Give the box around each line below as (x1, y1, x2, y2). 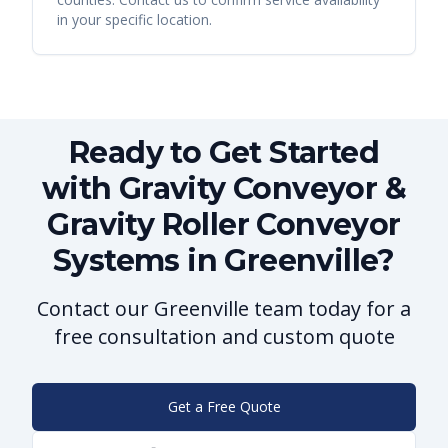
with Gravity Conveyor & (41, 170, 407, 208)
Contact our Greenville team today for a (37, 295, 411, 323)
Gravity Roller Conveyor (47, 206, 401, 244)
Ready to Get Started (69, 134, 379, 172)
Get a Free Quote (167, 397, 281, 417)
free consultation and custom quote (53, 323, 395, 351)
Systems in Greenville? (53, 242, 395, 280)
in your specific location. (57, 10, 212, 30)
